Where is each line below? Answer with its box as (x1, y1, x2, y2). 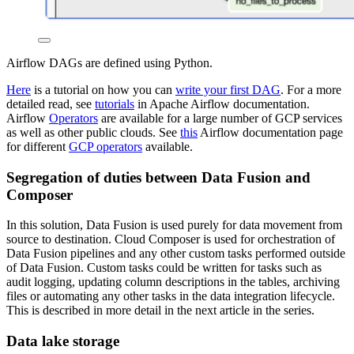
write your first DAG (175, 82, 281, 96)
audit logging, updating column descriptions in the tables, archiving (6, 275, 340, 289)
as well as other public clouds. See (6, 125, 180, 139)
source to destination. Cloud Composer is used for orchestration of (6, 232, 335, 247)
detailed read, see (6, 96, 95, 111)
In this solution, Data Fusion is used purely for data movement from (6, 218, 342, 232)
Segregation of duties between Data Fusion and (6, 168, 311, 186)
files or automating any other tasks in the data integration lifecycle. (6, 289, 335, 303)
